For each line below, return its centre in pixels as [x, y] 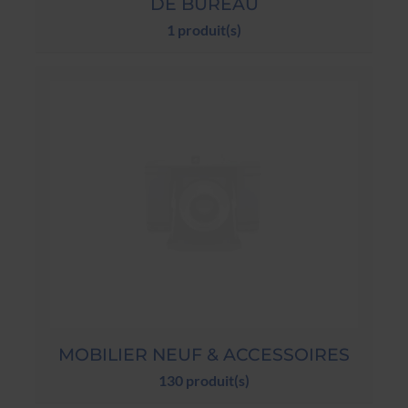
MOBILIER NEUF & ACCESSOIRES [204, 354]
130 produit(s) [204, 380]
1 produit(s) [204, 30]
